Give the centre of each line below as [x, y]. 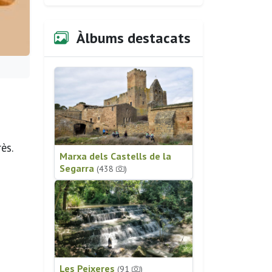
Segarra [78, 168]
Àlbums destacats [132, 38]
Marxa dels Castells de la [115, 156]
